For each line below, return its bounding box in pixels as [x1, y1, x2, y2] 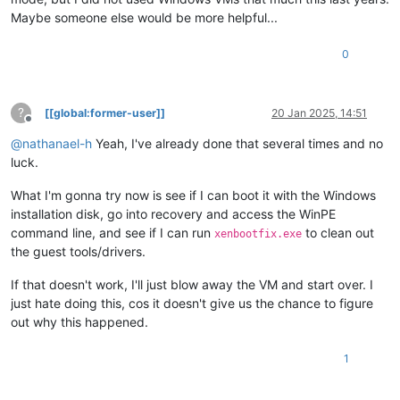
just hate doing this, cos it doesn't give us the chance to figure [11, 296, 373, 312]
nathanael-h [22, 136, 92, 152]
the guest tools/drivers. [11, 244, 146, 260]
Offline [28, 119, 61, 133]
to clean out [302, 225, 374, 241]
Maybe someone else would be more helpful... [11, 10, 278, 26]
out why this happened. [11, 314, 148, 330]
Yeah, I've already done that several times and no [92, 136, 383, 152]
